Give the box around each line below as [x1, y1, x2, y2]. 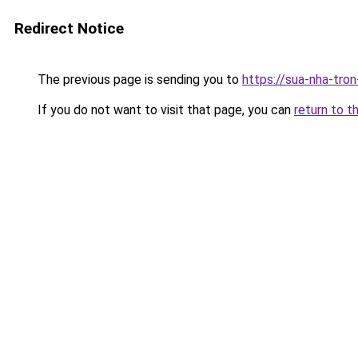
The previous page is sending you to [34, 72, 242, 87]
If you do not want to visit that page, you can [34, 102, 294, 117]
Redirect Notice [14, 19, 124, 38]
